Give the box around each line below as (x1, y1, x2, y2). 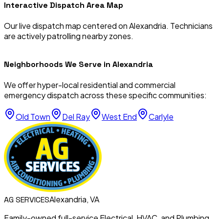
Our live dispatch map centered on (4, 20, 129, 31)
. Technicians (166, 20, 213, 31)
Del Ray (62, 111, 90, 122)
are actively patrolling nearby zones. (4, 30, 133, 41)
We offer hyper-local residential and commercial (4, 80, 175, 90)
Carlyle (149, 111, 174, 122)
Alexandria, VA (49, 194, 99, 205)
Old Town (16, 111, 50, 122)
